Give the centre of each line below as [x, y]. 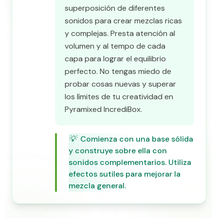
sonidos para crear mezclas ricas [123, 21]
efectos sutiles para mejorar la [125, 174]
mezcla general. [97, 186]
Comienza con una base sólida [137, 139]
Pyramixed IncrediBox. [103, 109]
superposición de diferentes [115, 8]
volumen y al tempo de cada [115, 46]
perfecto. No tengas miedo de [118, 71]
